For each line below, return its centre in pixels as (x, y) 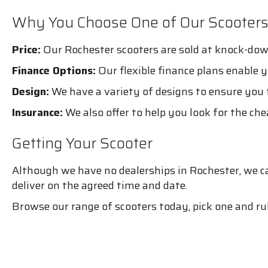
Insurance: (37, 112)
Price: (26, 49)
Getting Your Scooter (82, 143)
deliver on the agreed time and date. (100, 185)
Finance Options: (54, 70)
